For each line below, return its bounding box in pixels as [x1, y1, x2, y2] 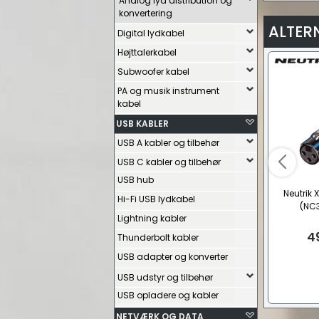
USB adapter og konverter [117, 251, 228, 263]
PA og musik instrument [117, 85, 219, 97]
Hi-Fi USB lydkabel [117, 193, 195, 205]
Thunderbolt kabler [117, 231, 199, 244]
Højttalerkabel [117, 46, 177, 58]
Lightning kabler [117, 212, 187, 224]
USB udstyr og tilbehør [117, 271, 213, 283]
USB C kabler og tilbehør [117, 156, 221, 168]
